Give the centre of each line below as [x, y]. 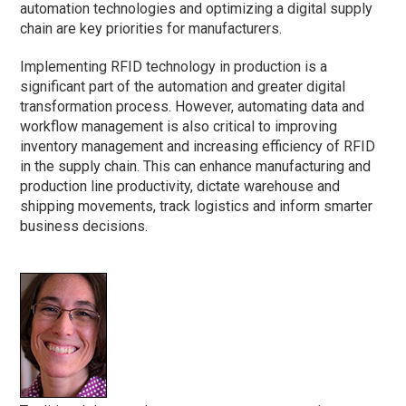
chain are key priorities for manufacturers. [151, 29]
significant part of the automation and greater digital [183, 87]
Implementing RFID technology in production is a [174, 67]
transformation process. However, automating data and [193, 107]
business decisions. [84, 227]
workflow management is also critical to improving [179, 127]
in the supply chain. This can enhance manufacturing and [196, 167]
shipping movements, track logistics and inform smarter [197, 207]
